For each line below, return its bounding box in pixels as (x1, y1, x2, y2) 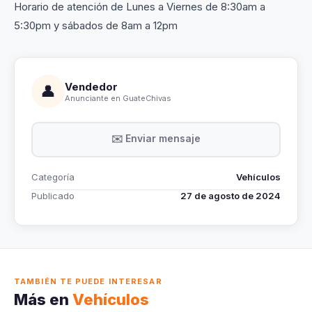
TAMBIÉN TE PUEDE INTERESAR (14, 276, 162, 287)
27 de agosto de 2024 (180, 190, 281, 202)
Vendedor (65, 79, 118, 93)
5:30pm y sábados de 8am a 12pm (14, 19, 178, 33)
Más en (14, 290, 72, 309)
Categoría (31, 171, 75, 183)
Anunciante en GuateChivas (65, 93, 171, 103)
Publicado (31, 190, 75, 202)
